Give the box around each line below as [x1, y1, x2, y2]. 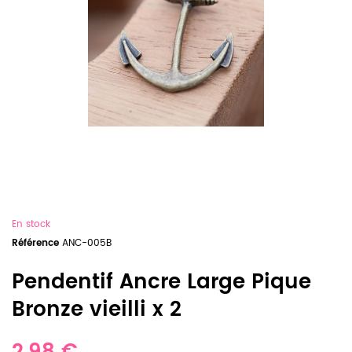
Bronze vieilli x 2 [12, 293, 181, 327]
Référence [12, 236, 59, 251]
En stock [12, 217, 50, 232]
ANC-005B [62, 236, 112, 251]
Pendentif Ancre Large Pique [12, 266, 311, 299]
